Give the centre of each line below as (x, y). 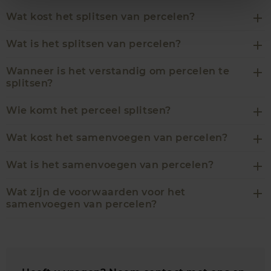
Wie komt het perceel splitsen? (89, 111)
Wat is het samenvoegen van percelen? (110, 165)
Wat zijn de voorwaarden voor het (96, 192)
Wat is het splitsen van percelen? (94, 44)
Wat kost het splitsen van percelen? (101, 17)
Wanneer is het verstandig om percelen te (118, 71)
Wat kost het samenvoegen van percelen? (117, 138)
